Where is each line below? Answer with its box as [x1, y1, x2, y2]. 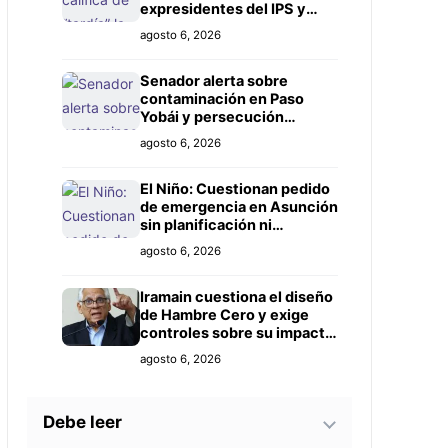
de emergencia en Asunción [139, 198, 338, 216]
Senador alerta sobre [139, 72, 288, 90]
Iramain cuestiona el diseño [139, 288, 333, 306]
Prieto [139, 144, 183, 162]
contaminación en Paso [139, 90, 304, 108]
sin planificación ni [139, 216, 272, 234]
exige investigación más [139, 18, 311, 36]
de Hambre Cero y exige [139, 306, 309, 324]
